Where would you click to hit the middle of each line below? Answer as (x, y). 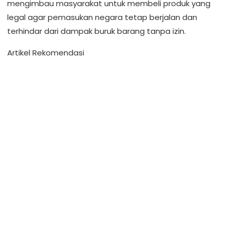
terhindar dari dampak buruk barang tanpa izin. (97, 31)
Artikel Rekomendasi (46, 52)
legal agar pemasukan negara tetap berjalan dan (102, 17)
